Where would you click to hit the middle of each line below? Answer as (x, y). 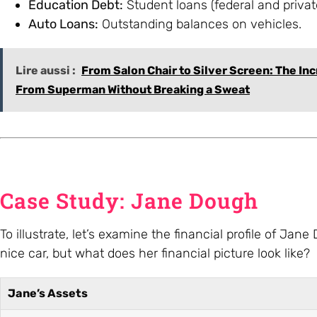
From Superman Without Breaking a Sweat (133, 89)
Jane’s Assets (48, 293)
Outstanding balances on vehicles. (200, 24)
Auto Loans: (63, 24)
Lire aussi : (46, 70)
